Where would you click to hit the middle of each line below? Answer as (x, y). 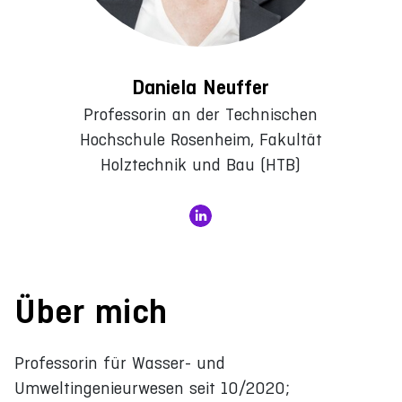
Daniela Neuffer (201, 87)
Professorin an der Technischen (201, 114)
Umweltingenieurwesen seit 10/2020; (152, 388)
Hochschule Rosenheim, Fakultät (201, 139)
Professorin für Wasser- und (120, 363)
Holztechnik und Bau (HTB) (201, 164)
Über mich (91, 311)
